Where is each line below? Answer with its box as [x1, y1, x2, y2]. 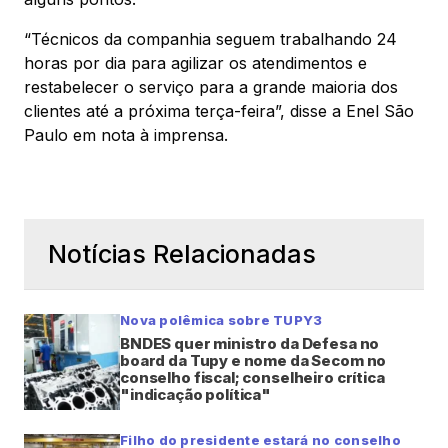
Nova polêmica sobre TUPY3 [120, 311, 323, 328]
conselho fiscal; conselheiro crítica [120, 367, 385, 387]
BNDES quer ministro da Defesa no [120, 333, 380, 353]
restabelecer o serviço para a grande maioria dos [24, 76, 398, 97]
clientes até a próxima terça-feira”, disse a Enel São [24, 100, 414, 121]
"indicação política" [120, 384, 271, 404]
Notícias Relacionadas [48, 238, 316, 269]
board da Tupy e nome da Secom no [120, 350, 387, 370]
